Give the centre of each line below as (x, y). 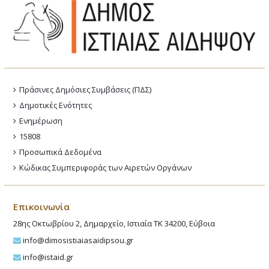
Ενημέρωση (41, 121)
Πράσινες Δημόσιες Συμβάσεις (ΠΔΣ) (86, 90)
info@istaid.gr (47, 257)
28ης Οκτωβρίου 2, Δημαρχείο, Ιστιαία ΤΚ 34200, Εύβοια (114, 224)
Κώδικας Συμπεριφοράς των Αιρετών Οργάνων (106, 168)
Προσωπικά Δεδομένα (61, 152)
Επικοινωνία (42, 207)
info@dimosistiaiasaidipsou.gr (77, 240)
